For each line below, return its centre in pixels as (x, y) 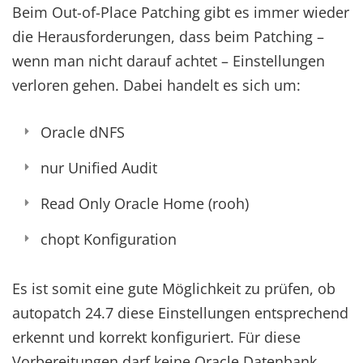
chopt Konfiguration (109, 239)
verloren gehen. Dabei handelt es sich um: (156, 85)
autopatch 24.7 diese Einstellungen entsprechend (180, 313)
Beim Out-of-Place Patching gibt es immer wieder (181, 12)
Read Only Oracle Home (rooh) (145, 203)
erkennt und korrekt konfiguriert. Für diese (156, 337)
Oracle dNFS (83, 132)
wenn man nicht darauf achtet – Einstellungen (169, 61)
